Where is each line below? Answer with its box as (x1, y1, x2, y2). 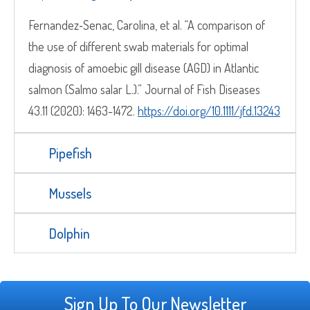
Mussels (49, 183, 91, 202)
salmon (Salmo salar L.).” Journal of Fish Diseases (28, 81, 260, 97)
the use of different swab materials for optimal (28, 38, 248, 54)
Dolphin (49, 224, 90, 242)
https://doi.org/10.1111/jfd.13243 (138, 102, 280, 118)
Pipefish (49, 143, 92, 162)
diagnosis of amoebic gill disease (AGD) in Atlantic (28, 60, 259, 75)
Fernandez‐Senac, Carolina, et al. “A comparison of (28, 17, 265, 33)
